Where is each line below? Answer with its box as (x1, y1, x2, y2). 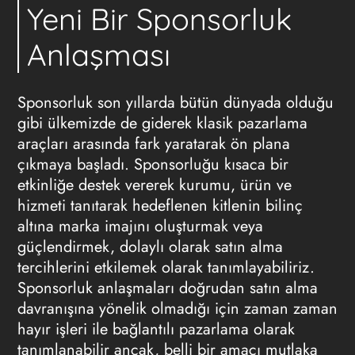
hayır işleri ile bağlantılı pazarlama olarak (17, 318, 295, 341)
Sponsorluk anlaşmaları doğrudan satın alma (17, 277, 318, 300)
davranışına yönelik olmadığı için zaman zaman (17, 297, 338, 320)
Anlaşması (26, 36, 170, 74)
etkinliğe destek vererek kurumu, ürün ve (17, 174, 292, 197)
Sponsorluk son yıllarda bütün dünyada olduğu (17, 91, 334, 114)
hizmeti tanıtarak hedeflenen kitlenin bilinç (17, 194, 303, 217)
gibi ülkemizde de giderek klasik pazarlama (17, 112, 307, 135)
